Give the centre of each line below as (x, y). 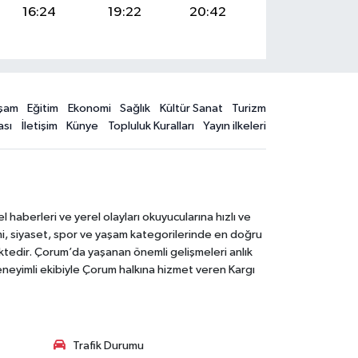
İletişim (39, 126)
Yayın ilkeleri (235, 126)
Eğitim (43, 109)
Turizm (249, 109)
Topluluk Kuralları (151, 126)
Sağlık (135, 109)
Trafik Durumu (108, 345)
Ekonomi (89, 109)
